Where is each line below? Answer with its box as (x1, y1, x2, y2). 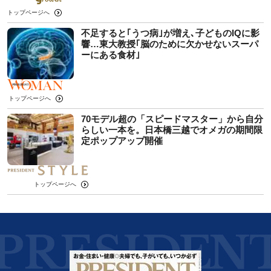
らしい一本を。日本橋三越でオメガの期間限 (81, 124, 263, 135)
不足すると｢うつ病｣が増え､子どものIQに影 (81, 27, 260, 38)
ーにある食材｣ (81, 49, 140, 60)
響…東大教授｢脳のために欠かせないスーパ (81, 38, 258, 49)
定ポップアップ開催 (81, 135, 163, 146)
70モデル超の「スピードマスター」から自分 (81, 113, 263, 124)
